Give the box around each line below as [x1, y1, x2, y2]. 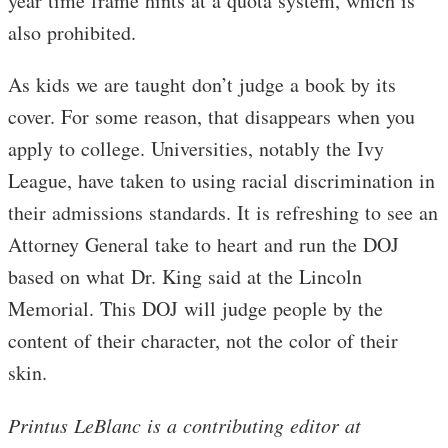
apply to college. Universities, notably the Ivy [8, 134, 384, 162]
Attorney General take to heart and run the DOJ [8, 230, 399, 258]
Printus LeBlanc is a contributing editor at [8, 411, 361, 438]
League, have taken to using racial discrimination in [8, 166, 435, 194]
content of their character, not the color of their [8, 326, 398, 354]
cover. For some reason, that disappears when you [8, 102, 415, 130]
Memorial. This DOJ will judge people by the [8, 294, 383, 322]
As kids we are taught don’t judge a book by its [8, 70, 396, 98]
